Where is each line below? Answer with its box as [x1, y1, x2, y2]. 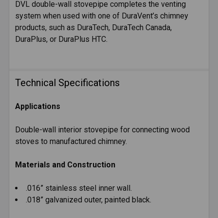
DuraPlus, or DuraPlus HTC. [15, 34, 108, 44]
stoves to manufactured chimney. [15, 136, 127, 146]
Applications [15, 101, 60, 111]
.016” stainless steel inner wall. [26, 183, 132, 193]
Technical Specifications [15, 76, 120, 89]
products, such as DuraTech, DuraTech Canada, [15, 22, 172, 32]
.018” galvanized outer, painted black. [26, 195, 151, 204]
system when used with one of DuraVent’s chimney [15, 11, 188, 20]
